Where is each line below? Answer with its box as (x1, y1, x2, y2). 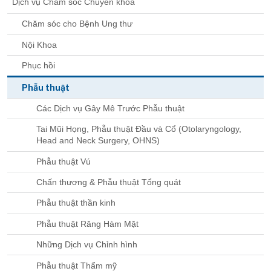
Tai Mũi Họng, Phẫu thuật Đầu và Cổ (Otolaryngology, (36, 124, 241, 134)
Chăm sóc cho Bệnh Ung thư (22, 19, 132, 29)
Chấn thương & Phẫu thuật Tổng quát (36, 177, 181, 188)
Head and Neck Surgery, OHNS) (36, 135, 160, 146)
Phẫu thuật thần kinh (36, 198, 116, 208)
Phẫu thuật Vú (36, 156, 91, 166)
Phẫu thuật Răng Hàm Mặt (36, 218, 139, 229)
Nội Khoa (22, 39, 57, 50)
